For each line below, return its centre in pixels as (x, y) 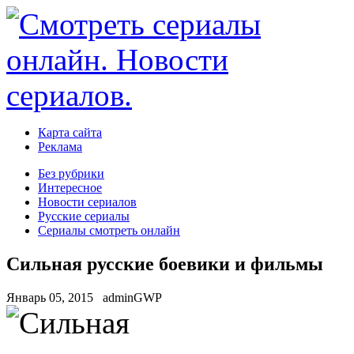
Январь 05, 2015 (50, 297)
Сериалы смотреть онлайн (109, 230)
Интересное (70, 188)
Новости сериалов (87, 202)
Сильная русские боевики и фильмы (165, 264)
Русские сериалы (84, 216)
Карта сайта (70, 132)
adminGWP (132, 297)
